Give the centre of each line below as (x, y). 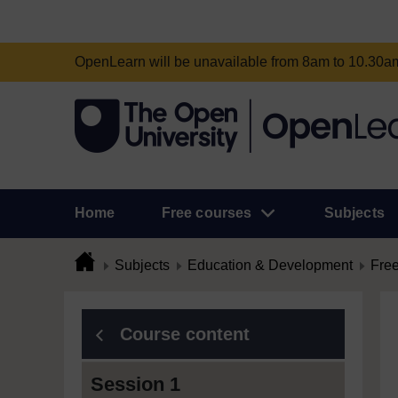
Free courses (207, 213)
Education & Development (270, 265)
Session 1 (135, 384)
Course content (185, 334)
